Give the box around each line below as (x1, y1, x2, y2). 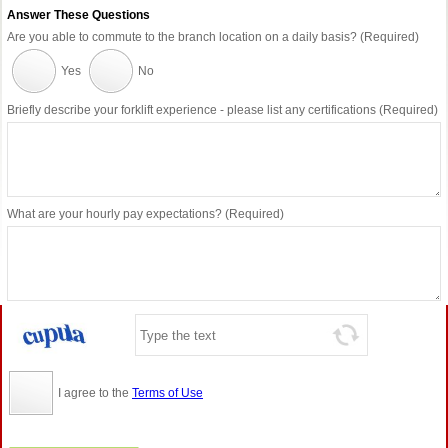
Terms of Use (132, 386, 203, 400)
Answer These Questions (7, 8, 150, 22)
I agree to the (58, 386, 129, 400)
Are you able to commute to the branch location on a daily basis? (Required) (7, 30, 419, 44)
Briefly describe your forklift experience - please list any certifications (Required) (7, 103, 438, 117)
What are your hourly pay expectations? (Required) (7, 207, 284, 221)
